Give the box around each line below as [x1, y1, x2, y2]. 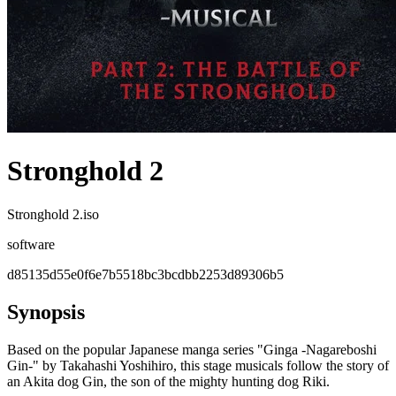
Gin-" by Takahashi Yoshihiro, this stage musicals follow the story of [7, 357, 389, 373]
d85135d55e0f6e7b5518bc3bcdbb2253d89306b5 [7, 266, 284, 282]
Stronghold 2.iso [7, 206, 99, 222]
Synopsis [7, 300, 85, 324]
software [7, 236, 55, 252]
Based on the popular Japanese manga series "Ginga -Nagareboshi [7, 341, 377, 357]
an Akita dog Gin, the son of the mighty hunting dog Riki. [7, 373, 330, 389]
